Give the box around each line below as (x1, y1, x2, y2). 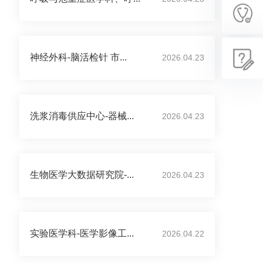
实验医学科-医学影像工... (30, 228, 134, 238)
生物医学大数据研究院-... (30, 170, 134, 180)
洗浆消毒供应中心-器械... (30, 111, 134, 121)
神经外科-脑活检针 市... (30, 52, 127, 62)
